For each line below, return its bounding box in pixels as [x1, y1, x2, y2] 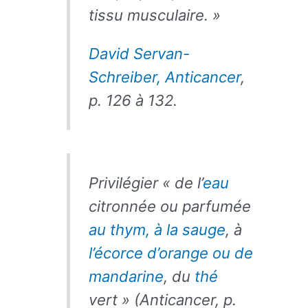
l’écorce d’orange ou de [88, 244, 253, 262]
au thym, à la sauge [88, 221, 225, 239]
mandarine [88, 267, 164, 285]
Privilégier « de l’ [88, 174, 203, 192]
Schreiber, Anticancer [88, 67, 241, 86]
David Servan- [88, 44, 190, 63]
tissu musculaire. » [88, 5, 221, 24]
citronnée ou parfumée [88, 197, 251, 215]
